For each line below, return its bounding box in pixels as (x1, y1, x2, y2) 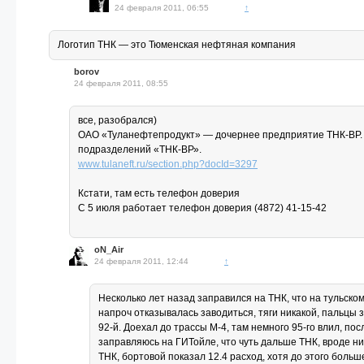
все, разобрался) (78, 115, 157, 126)
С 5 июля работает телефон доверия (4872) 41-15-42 (78, 202, 327, 214)
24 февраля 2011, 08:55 (74, 79, 168, 88)
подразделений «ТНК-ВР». (78, 144, 201, 155)
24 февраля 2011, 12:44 (94, 257, 188, 266)
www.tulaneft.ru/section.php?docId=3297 (78, 158, 258, 170)
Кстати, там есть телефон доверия (78, 188, 240, 199)
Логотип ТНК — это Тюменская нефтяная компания (58, 39, 296, 50)
